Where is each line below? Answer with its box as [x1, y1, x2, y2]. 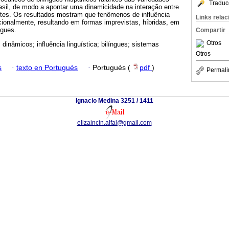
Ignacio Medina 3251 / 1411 [76, 97, 153, 104]
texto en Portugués [16, 63, 78, 72]
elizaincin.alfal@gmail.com [77, 119, 152, 126]
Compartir [196, 27, 225, 34]
